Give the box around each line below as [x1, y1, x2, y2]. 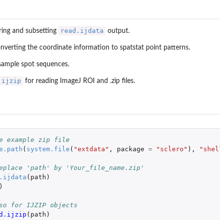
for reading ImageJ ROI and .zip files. [23, 77, 135, 84]
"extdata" [73, 145, 109, 153]
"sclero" [156, 145, 188, 153]
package [116, 145, 144, 153]
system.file [26, 145, 70, 153]
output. [106, 27, 130, 34]
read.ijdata [60, 27, 104, 34]
